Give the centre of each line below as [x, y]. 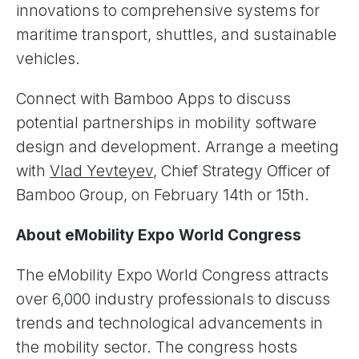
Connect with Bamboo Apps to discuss [153, 99]
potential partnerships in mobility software [166, 123]
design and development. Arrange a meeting [177, 147]
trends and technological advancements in [169, 323]
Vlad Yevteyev [101, 171]
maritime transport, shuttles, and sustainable [176, 34]
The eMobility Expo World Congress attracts [172, 275]
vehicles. [48, 58]
